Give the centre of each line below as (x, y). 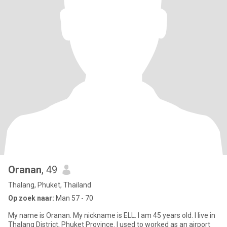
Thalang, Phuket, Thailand (50, 185)
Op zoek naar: (31, 198)
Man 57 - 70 (74, 198)
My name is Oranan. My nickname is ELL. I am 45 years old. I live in (112, 215)
